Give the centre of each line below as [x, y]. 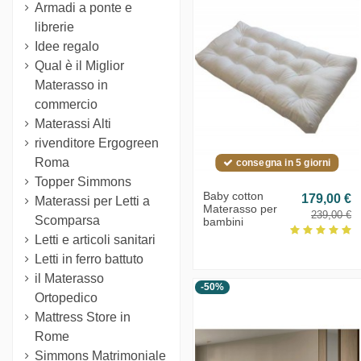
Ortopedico [66, 297]
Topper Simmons [83, 181]
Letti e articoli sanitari [95, 239]
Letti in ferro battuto [89, 259]
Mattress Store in [83, 317]
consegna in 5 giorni [282, 163]
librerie [54, 27]
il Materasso [69, 278]
